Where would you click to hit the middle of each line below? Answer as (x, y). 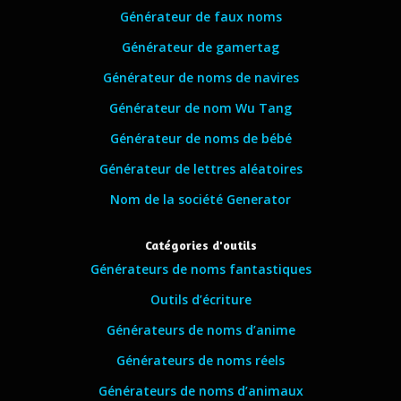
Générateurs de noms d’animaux (200, 391)
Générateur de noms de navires (200, 77)
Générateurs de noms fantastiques (200, 269)
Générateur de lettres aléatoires (200, 169)
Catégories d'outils (200, 245)
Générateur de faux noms (200, 17)
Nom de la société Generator (200, 199)
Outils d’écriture (200, 299)
